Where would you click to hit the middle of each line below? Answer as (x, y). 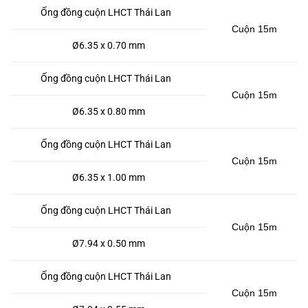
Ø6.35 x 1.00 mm (108, 178)
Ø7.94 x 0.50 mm (108, 244)
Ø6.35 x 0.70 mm (108, 46)
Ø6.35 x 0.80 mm (108, 112)
